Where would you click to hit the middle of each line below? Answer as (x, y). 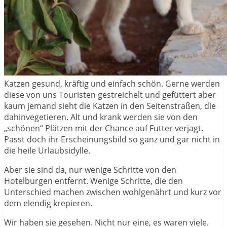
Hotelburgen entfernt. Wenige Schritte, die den (93, 181)
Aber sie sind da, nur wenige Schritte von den (90, 170)
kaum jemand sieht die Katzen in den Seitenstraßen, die (110, 106)
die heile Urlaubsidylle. (47, 151)
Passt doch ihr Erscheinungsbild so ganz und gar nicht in (112, 140)
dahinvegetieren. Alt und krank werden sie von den (101, 117)
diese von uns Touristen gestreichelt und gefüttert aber (110, 95)
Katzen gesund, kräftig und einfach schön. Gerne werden (112, 84)
